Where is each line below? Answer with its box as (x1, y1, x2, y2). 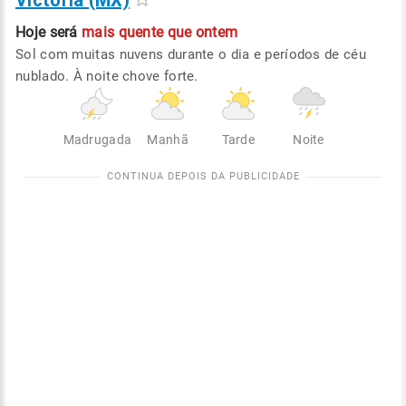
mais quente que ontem (82, 24, 238, 41)
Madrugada (63, 132, 132, 147)
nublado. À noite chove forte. (15, 68, 198, 84)
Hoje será (15, 24, 78, 41)
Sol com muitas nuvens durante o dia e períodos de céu (15, 46, 366, 63)
